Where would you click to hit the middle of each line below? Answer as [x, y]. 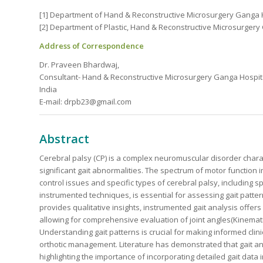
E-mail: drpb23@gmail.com [85, 101]
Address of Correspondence [92, 45]
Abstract [64, 139]
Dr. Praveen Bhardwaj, [79, 64]
